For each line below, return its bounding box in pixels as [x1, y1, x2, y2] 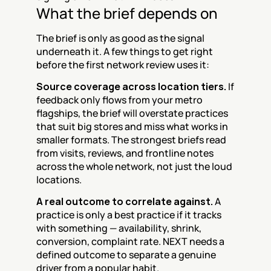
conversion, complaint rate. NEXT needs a [36, 235, 224, 248]
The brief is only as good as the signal [36, 31, 204, 45]
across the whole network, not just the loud [36, 160, 232, 173]
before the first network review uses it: [36, 58, 209, 71]
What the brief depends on [36, 3, 218, 23]
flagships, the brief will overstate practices [36, 106, 228, 120]
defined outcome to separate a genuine [36, 248, 216, 261]
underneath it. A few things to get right [36, 45, 213, 58]
